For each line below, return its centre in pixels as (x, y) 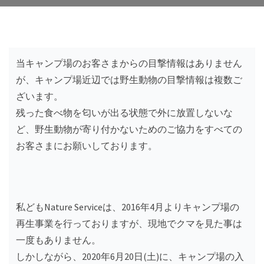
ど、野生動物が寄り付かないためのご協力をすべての (129, 129)
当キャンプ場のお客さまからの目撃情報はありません (129, 63)
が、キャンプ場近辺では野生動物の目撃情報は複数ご (129, 79)
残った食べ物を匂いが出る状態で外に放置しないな (124, 112)
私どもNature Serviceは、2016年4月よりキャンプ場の (128, 207)
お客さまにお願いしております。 (87, 145)
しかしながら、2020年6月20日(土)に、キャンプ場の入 (130, 256)
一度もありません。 (58, 240)
